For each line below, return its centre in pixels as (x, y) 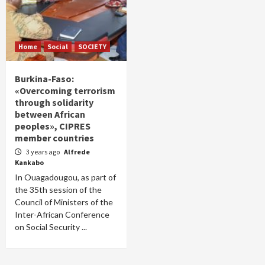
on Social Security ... (51, 227)
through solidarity (54, 102)
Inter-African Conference (62, 214)
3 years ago (43, 152)
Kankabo (29, 162)
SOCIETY (92, 46)
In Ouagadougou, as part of (65, 177)
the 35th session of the (58, 190)
